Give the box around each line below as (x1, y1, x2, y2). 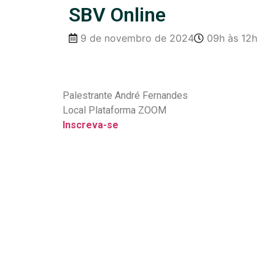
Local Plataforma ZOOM (63, 104, 166, 116)
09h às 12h (207, 32, 257, 44)
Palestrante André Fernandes (63, 90, 188, 101)
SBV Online (69, 3, 166, 26)
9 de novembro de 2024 (80, 32, 194, 44)
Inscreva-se (63, 119, 118, 131)
